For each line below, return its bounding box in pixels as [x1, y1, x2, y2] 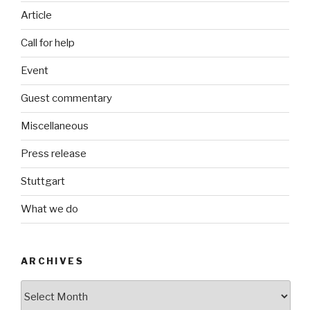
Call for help [21, 37, 75, 49]
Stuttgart [21, 175, 65, 188]
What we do [21, 203, 78, 215]
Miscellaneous [21, 120, 89, 132]
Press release [21, 147, 86, 160]
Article [21, 9, 52, 21]
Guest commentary [21, 92, 112, 104]
